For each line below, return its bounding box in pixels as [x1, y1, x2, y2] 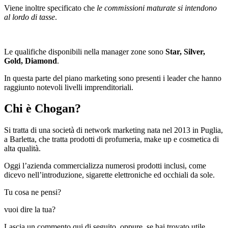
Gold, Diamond [4, 56, 57, 65]
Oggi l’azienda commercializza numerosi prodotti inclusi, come [4, 161, 206, 170]
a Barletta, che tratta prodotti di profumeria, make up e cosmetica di [4, 135, 219, 144]
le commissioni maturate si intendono [97, 3, 217, 12]
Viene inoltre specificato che [4, 3, 97, 12]
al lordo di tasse [4, 12, 55, 21]
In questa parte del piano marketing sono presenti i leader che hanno [4, 73, 221, 82]
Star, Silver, [165, 47, 205, 56]
